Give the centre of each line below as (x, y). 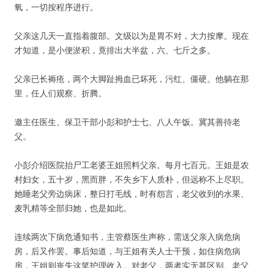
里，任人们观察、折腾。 (60, 93)
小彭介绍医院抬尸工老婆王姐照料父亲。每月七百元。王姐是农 (132, 165)
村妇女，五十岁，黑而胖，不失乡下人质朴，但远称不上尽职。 (132, 179)
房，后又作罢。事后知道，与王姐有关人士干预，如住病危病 (127, 251)
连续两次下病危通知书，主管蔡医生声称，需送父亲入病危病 (127, 237)
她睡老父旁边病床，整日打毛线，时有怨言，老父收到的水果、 (132, 194)
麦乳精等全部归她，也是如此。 (73, 208)
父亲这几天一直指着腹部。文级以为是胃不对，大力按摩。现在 (132, 36)
